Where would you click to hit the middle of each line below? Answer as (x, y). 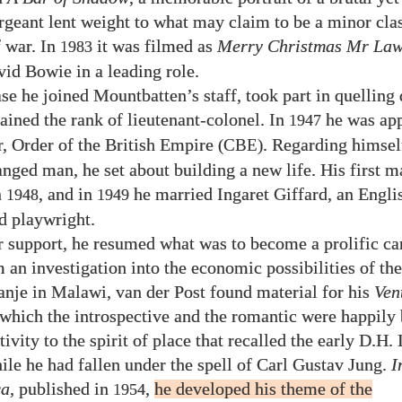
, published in (61, 389)
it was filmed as (155, 46)
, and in (68, 194)
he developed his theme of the (263, 389)
